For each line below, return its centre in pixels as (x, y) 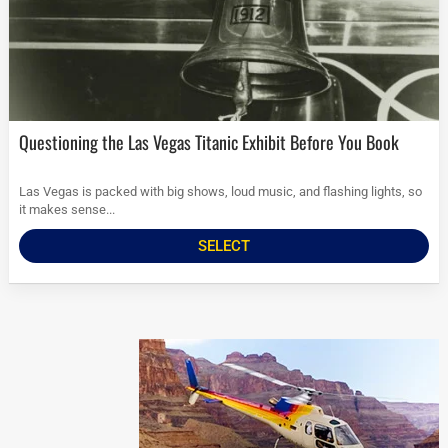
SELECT (224, 246)
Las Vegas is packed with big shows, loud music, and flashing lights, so (221, 192)
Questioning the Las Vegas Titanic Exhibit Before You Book (214, 142)
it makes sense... (67, 210)
